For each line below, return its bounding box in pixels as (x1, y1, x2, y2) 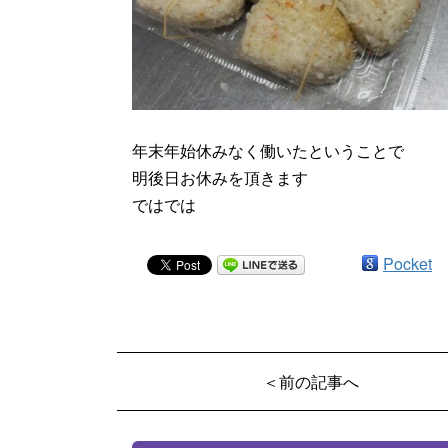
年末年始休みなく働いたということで (132, 139, 404, 163)
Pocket (383, 252, 432, 276)
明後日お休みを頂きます (132, 166, 308, 190)
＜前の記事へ (262, 370, 359, 394)
